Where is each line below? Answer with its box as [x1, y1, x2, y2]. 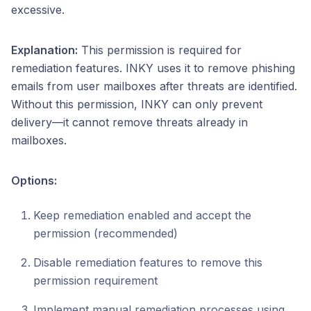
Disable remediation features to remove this [33, 255, 262, 269]
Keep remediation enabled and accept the [33, 208, 251, 222]
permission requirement [33, 274, 158, 287]
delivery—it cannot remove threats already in [11, 115, 248, 129]
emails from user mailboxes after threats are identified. [11, 79, 297, 93]
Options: [11, 174, 57, 187]
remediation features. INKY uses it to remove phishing [11, 61, 295, 75]
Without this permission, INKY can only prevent [11, 97, 262, 111]
